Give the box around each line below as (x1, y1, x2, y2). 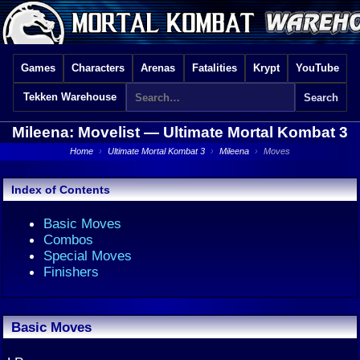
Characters (72, 62, 125, 74)
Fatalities (191, 62, 237, 74)
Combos (43, 231, 93, 247)
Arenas (141, 62, 176, 74)
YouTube (295, 62, 339, 74)
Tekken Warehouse (22, 91, 117, 103)
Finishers (43, 264, 99, 280)
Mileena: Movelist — (12, 124, 163, 141)
